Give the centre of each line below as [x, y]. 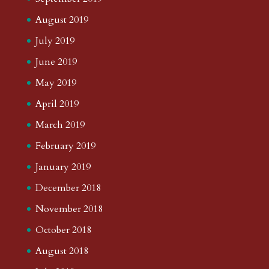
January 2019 [63, 167]
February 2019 [65, 146]
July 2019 [55, 41]
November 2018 [69, 209]
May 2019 [56, 83]
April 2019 [57, 104]
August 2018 [62, 251]
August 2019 [62, 20]
